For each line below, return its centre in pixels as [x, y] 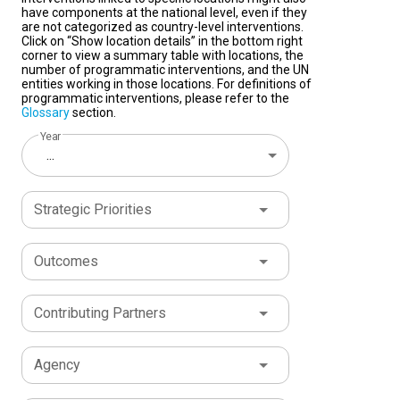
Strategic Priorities [93, 210]
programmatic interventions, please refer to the [155, 99]
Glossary [46, 113]
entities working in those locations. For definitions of [167, 84]
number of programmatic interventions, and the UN [165, 70]
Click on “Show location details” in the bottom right [162, 42]
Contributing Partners [100, 313]
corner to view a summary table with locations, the [162, 56]
